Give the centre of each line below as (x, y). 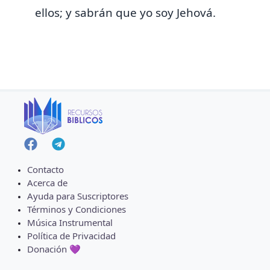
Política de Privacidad (71, 236)
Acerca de (47, 183)
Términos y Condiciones (77, 209)
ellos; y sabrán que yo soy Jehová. (125, 12)
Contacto (46, 170)
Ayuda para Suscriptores (78, 196)
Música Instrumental (70, 223)
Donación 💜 (54, 249)
